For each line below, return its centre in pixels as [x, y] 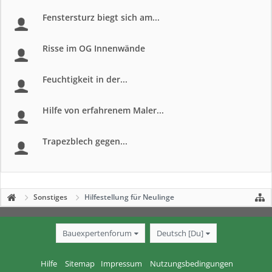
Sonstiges [50, 197]
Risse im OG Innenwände [94, 48]
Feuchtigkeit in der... [85, 79]
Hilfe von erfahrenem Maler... [103, 110]
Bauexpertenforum [97, 233]
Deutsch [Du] [180, 233]
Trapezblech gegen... [85, 141]
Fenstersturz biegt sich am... [101, 17]
